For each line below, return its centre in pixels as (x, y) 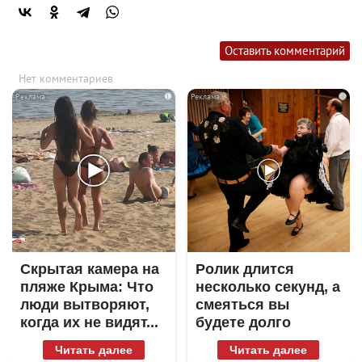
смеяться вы (242, 304)
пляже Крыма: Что (87, 286)
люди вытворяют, (85, 304)
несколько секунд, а (267, 286)
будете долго (243, 322)
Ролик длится (244, 269)
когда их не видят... (89, 322)
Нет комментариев (66, 79)
